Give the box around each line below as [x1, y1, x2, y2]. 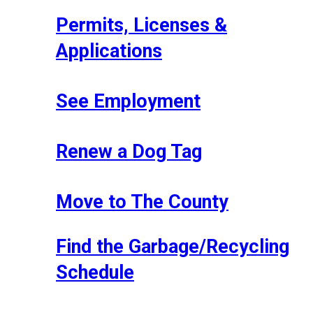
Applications [56, 39, 162, 62]
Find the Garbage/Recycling [56, 235, 289, 258]
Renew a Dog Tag [56, 140, 202, 163]
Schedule [56, 261, 134, 284]
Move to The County [56, 190, 228, 213]
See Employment [56, 89, 201, 112]
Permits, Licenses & [56, 13, 227, 36]
